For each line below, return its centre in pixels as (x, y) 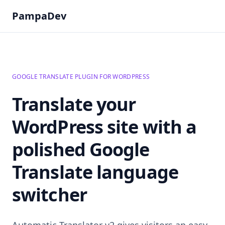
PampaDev (39, 16)
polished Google (81, 149)
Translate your (74, 104)
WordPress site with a (104, 127)
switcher (49, 195)
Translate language (95, 172)
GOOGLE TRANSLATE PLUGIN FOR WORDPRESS (81, 77)
